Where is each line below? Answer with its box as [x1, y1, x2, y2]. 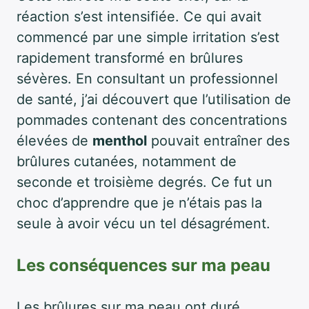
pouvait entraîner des [147, 132, 290, 149]
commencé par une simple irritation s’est [17, 28, 279, 46]
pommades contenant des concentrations [17, 111, 287, 128]
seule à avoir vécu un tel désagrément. [17, 215, 270, 232]
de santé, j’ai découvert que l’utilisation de [17, 90, 291, 108]
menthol [92, 132, 147, 149]
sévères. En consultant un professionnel [17, 70, 278, 87]
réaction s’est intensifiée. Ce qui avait [17, 8, 261, 25]
